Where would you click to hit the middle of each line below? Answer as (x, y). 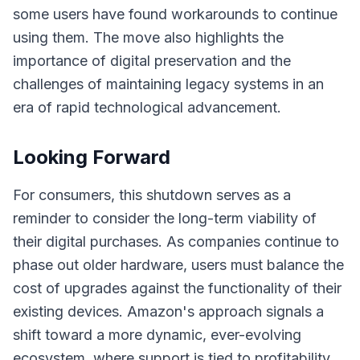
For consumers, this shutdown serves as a (152, 195)
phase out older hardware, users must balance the (178, 265)
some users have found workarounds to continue (175, 14)
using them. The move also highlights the (148, 37)
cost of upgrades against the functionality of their (177, 288)
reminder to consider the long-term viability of (165, 218)
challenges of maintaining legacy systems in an (168, 84)
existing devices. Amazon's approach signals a (168, 311)
